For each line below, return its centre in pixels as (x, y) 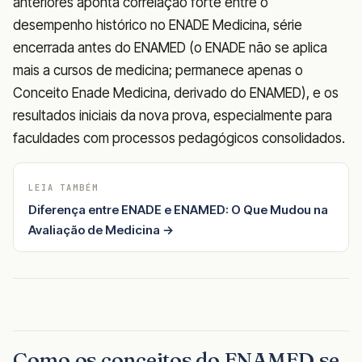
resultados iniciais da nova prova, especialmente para (173, 115)
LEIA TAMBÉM (63, 187)
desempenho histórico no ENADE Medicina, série (158, 25)
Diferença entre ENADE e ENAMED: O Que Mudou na (178, 209)
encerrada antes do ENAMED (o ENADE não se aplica (170, 47)
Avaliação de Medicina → (101, 229)
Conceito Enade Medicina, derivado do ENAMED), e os (176, 93)
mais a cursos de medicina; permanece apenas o (158, 70)
